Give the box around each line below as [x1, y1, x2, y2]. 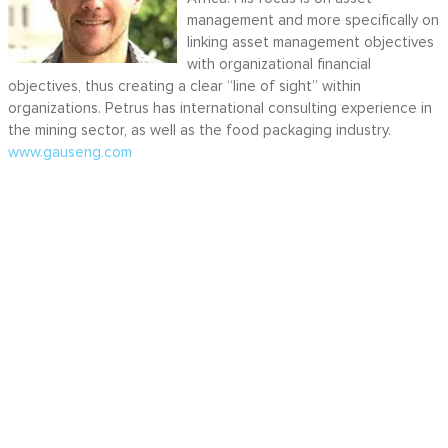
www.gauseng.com [7, 145, 132, 161]
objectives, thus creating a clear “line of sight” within [7, 79, 361, 95]
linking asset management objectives [186, 35, 434, 51]
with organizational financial [186, 57, 371, 73]
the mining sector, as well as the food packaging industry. [7, 123, 391, 139]
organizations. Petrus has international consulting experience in [7, 101, 432, 117]
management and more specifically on [186, 13, 439, 29]
